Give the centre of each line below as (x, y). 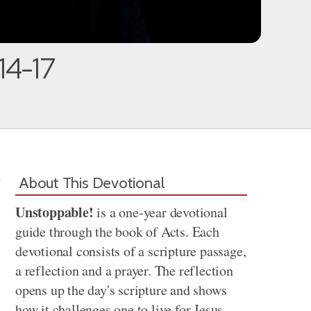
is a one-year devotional (160, 212)
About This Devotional (92, 183)
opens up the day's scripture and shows (121, 290)
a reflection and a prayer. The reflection (124, 270)
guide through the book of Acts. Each (117, 232)
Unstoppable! (54, 212)
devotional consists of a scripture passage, (131, 251)
